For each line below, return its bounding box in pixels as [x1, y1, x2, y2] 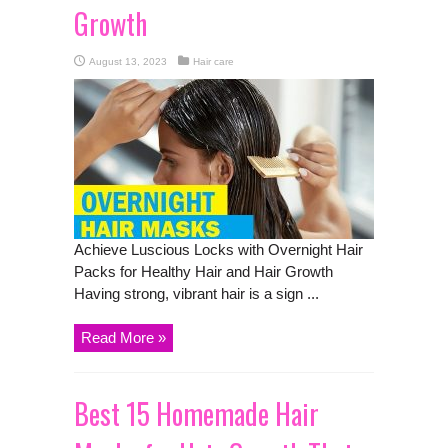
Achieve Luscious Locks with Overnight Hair [74, 240, 363, 258]
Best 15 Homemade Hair [74, 392, 319, 434]
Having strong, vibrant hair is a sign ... [74, 284, 319, 302]
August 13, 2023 [89, 55, 167, 67]
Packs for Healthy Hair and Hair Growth [74, 262, 333, 280]
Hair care [193, 55, 234, 67]
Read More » [81, 328, 166, 346]
